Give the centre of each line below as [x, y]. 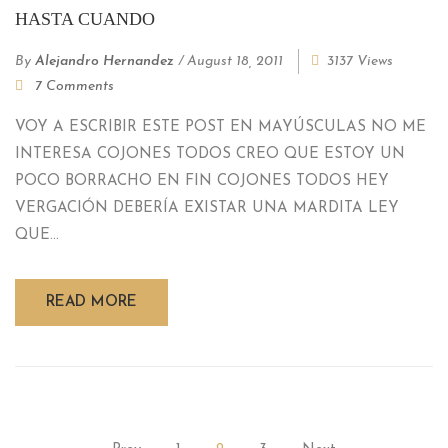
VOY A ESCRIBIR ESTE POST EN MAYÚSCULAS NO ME [220, 127]
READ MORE [91, 302]
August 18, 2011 [235, 61]
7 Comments [74, 86]
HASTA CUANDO [85, 18]
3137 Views [360, 61]
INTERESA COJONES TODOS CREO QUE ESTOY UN [210, 154]
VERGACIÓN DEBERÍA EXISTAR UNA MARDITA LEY [207, 208]
